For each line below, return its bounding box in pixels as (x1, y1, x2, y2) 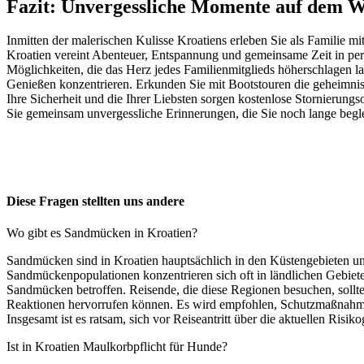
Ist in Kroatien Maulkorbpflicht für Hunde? (6, 340, 227, 353)
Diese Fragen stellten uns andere (6, 193, 184, 208)
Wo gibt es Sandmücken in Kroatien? (6, 226, 197, 240)
